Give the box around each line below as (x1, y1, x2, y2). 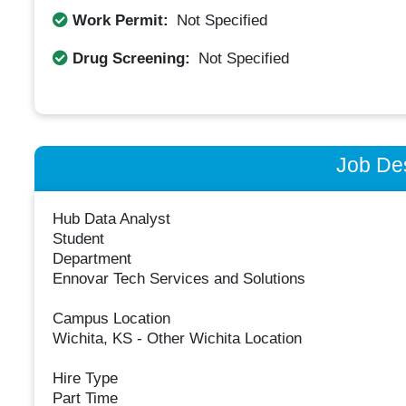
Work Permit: (67, 11, 173, 29)
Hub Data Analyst (52, 210, 170, 228)
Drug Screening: (67, 49, 195, 67)
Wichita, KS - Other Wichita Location (52, 330, 302, 348)
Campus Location (52, 310, 170, 328)
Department (52, 250, 131, 268)
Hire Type (52, 370, 118, 388)
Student (52, 230, 104, 248)
